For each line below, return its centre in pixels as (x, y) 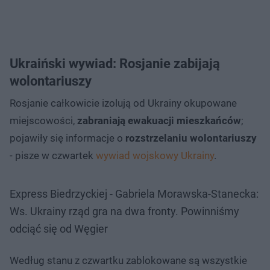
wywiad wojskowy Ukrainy (155, 155)
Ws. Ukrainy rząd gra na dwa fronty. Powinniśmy (124, 211)
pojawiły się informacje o (67, 138)
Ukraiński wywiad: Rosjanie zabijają (115, 63)
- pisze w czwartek (53, 155)
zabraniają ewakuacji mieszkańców (159, 120)
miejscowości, (43, 120)
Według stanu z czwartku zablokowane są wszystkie (128, 260)
